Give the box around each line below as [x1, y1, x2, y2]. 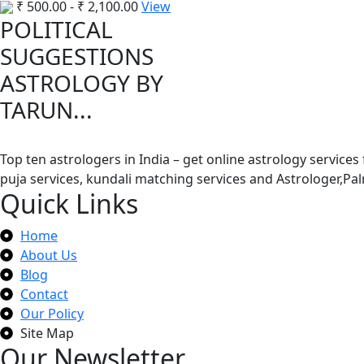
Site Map [20, 323, 74, 342]
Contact [20, 284, 68, 303]
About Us [20, 245, 77, 264]
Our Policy [20, 304, 84, 323]
